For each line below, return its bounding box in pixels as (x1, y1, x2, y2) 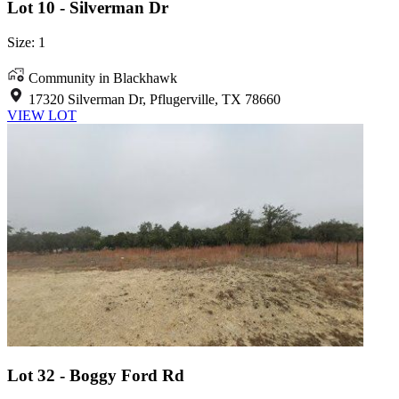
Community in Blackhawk (28, 69, 177, 85)
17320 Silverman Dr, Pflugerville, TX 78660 (28, 91, 281, 107)
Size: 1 (7, 34, 45, 50)
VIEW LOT (7, 107, 77, 123)
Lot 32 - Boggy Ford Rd (7, 366, 184, 386)
